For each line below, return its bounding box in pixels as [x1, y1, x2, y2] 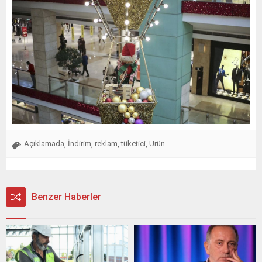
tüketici [121, 139, 146, 148]
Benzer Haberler [32, 191, 101, 202]
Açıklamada [24, 139, 64, 148]
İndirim [68, 139, 91, 148]
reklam [95, 139, 118, 148]
